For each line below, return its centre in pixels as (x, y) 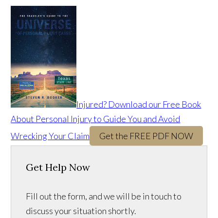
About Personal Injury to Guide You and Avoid (96, 119)
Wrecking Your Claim (50, 136)
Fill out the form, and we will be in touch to (104, 196)
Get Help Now (58, 167)
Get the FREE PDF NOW (146, 136)
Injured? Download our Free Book (139, 104)
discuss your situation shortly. (81, 211)
